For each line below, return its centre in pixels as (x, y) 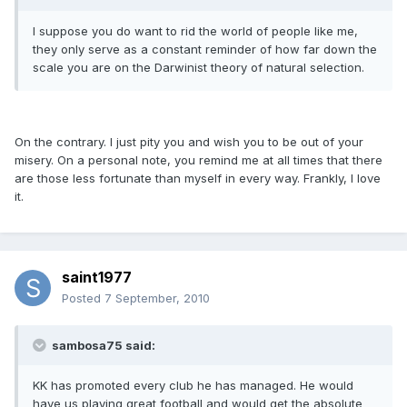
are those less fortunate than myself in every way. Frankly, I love (198, 179)
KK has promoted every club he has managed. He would (193, 386)
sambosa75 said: (102, 346)
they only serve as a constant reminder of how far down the (205, 50)
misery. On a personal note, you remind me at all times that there (199, 160)
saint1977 (97, 278)
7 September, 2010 (157, 298)
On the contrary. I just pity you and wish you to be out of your (189, 142)
